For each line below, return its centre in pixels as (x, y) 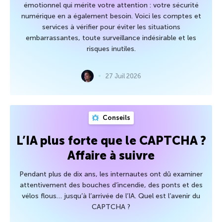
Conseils (115, 117)
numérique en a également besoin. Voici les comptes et (111, 16)
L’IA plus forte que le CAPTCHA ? (111, 140)
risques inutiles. (111, 49)
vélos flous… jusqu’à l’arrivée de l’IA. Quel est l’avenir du (111, 196)
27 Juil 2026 (123, 76)
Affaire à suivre (111, 155)
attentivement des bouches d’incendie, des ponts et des (111, 185)
